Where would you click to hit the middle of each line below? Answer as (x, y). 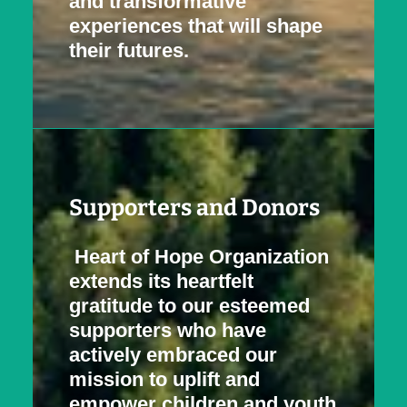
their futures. (129, 50)
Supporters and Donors (194, 208)
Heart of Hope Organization (202, 257)
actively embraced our (173, 355)
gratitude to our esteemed (189, 306)
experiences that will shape (196, 26)
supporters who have (168, 330)
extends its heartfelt (161, 281)
